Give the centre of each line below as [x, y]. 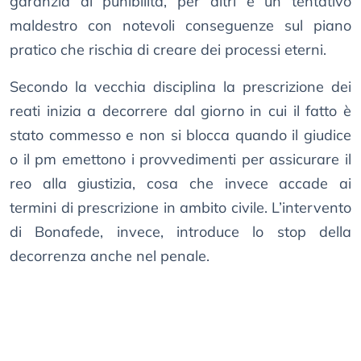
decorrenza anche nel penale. [110, 256]
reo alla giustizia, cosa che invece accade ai [180, 184]
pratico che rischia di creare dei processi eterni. [168, 50]
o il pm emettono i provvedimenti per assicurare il [180, 160]
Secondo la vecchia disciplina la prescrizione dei [180, 87]
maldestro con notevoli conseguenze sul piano [180, 26]
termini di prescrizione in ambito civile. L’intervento [180, 208]
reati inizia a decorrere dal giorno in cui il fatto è [180, 111]
